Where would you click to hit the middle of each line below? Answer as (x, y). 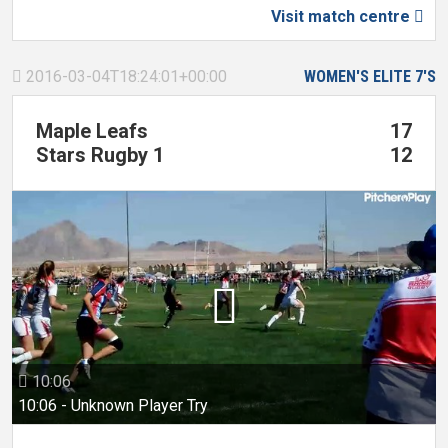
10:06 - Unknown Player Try (113, 406)
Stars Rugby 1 (100, 155)
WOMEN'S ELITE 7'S (370, 76)
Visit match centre (342, 16)
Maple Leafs (92, 131)
